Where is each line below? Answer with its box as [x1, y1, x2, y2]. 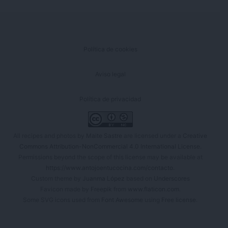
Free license [161, 195, 196, 204]
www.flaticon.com [127, 185, 179, 193]
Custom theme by [31, 174, 82, 182]
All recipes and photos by [13, 131, 86, 139]
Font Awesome [101, 195, 143, 204]
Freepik [90, 185, 112, 193]
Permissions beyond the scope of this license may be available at [18, 153, 203, 161]
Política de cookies [83, 45, 137, 53]
